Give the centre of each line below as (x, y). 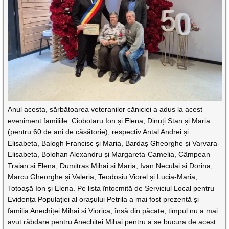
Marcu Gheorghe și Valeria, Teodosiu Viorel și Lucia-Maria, (103, 177)
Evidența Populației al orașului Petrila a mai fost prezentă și (104, 200)
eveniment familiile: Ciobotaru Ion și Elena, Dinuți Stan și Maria (109, 121)
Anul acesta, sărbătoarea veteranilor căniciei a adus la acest (105, 110)
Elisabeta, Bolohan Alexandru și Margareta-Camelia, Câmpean (109, 155)
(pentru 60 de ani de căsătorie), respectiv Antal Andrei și (98, 132)
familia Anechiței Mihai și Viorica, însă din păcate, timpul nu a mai (113, 211)
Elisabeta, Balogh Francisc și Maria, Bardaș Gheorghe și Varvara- (114, 143)
